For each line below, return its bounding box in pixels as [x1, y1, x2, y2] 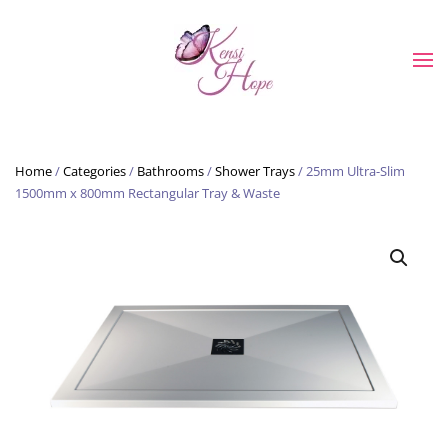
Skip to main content [45, 46, 201, 68]
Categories [63, 162, 126, 180]
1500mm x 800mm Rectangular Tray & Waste [15, 184, 280, 202]
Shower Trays [215, 162, 295, 180]
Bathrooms [137, 162, 204, 180]
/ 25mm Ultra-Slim [295, 162, 405, 180]
